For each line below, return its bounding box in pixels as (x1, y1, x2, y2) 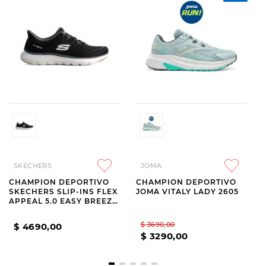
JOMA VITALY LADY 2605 (136, 187, 239, 196)
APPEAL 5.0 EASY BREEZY (9, 197, 118, 205)
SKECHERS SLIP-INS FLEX (9, 187, 118, 196)
